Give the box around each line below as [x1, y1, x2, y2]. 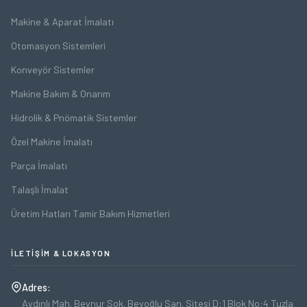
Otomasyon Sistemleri [11, 39, 106, 51]
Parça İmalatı [11, 159, 67, 171]
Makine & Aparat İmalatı [11, 15, 114, 27]
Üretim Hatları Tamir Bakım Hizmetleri [11, 207, 170, 219]
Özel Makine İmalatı [11, 135, 93, 147]
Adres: [22, 281, 51, 293]
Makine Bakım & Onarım [11, 87, 110, 99]
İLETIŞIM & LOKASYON [11, 247, 111, 258]
